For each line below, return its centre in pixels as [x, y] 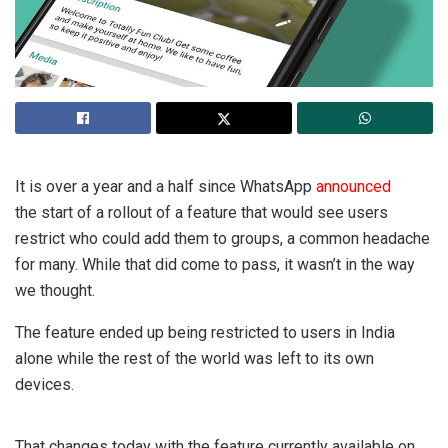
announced [353, 187]
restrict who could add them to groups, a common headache [222, 239]
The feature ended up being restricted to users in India [205, 333]
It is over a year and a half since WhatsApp [165, 187]
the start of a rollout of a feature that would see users [201, 213]
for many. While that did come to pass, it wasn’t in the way [215, 265]
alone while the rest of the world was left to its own [194, 359]
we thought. [55, 291]
